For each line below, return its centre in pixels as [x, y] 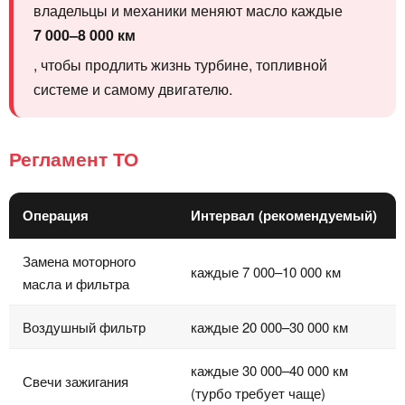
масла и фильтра [76, 284]
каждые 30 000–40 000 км [269, 371]
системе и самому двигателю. [133, 89]
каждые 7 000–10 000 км [266, 272]
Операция [56, 216]
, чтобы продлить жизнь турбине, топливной [180, 65]
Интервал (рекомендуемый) [284, 216]
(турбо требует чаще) [258, 393]
